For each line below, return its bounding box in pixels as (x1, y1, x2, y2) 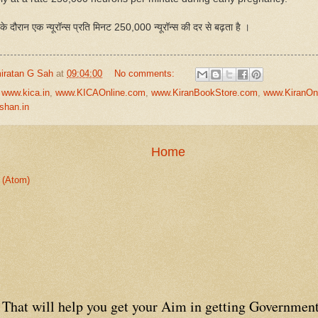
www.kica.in (1, 87, 50, 98)
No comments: (114, 67, 177, 79)
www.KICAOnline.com (55, 87, 146, 98)
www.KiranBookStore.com (151, 87, 258, 98)
